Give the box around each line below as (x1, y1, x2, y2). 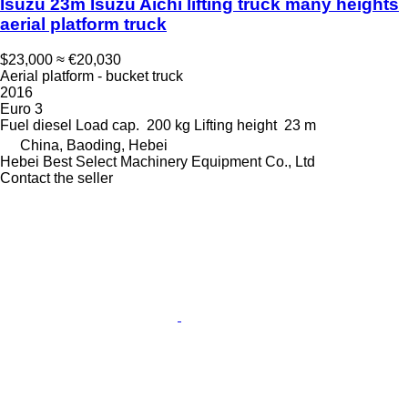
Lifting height (194, 117, 277, 133)
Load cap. (76, 117, 139, 133)
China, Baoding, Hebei (20, 137, 168, 153)
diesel (33, 117, 72, 133)
